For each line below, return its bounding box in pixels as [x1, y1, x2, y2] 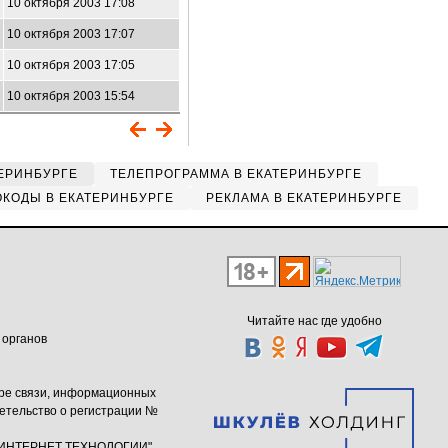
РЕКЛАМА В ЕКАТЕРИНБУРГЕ [205, 191, 402, 205]
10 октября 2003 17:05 [7, 58, 135, 72]
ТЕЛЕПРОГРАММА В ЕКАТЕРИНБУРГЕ [110, 167, 362, 181]
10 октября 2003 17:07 [7, 27, 135, 41]
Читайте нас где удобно [246, 314, 382, 328]
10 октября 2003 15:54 [7, 89, 135, 103]
